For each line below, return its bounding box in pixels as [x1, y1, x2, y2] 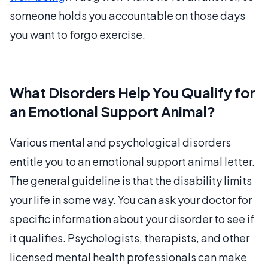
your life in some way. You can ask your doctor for [10, 192, 252, 206]
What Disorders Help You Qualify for [10, 83, 255, 101]
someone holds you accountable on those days [10, 8, 245, 22]
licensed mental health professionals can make [10, 249, 247, 264]
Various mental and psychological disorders [10, 135, 231, 149]
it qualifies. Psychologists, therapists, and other [10, 230, 249, 245]
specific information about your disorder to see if [10, 211, 255, 226]
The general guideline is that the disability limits [10, 173, 252, 187]
